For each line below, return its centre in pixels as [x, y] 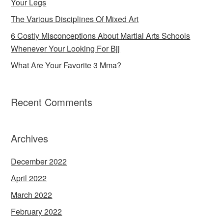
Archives [30, 138]
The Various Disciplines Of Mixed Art [75, 19]
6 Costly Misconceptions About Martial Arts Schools [101, 36]
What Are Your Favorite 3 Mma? [66, 65]
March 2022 [32, 195]
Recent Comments [52, 102]
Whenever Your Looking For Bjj [66, 49]
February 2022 [37, 212]
